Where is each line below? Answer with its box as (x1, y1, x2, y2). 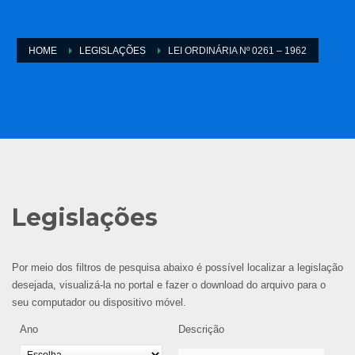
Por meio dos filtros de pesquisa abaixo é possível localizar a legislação (12, 261, 343, 273)
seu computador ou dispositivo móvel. (12, 296, 186, 308)
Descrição (178, 323, 224, 335)
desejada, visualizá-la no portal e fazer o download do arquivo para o (12, 278, 326, 291)
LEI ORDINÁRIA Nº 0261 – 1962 (168, 44, 307, 56)
